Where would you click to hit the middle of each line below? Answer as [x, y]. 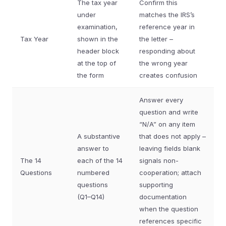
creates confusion [168, 75]
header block [98, 51]
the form [91, 75]
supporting [156, 185]
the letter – [156, 39]
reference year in [167, 27]
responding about [167, 51]
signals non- [159, 160]
